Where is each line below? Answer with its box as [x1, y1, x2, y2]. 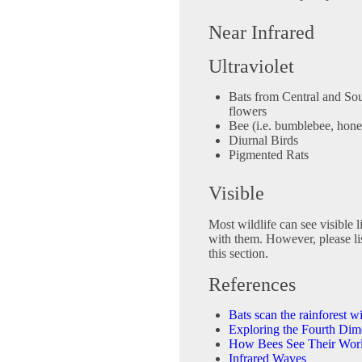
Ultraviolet [208, 56, 294, 78]
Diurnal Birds [229, 133, 298, 148]
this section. [208, 246, 268, 261]
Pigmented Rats [229, 148, 309, 162]
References [208, 274, 296, 296]
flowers [229, 104, 267, 119]
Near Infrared [208, 22, 314, 44]
